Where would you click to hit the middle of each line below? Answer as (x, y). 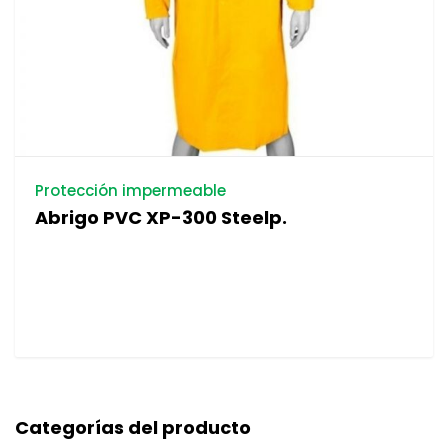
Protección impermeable (130, 191)
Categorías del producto (133, 428)
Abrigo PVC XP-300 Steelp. (161, 218)
